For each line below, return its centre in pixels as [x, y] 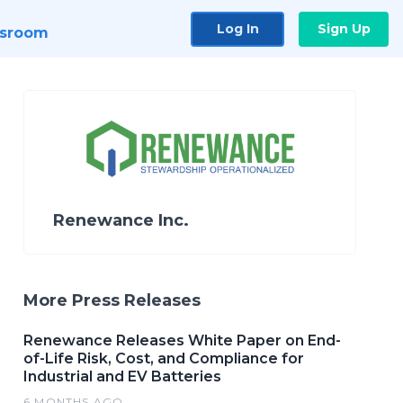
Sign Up [344, 28]
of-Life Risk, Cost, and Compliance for [164, 358]
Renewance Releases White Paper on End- [182, 340]
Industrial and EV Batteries [122, 376]
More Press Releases [112, 300]
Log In [237, 28]
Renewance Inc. [121, 220]
